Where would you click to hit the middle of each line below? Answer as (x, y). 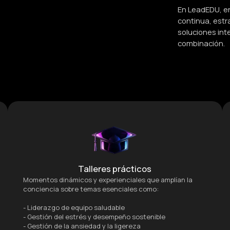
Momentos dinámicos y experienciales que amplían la (108, 179)
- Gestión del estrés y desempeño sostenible (94, 216)
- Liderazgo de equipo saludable (74, 207)
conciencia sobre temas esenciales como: (91, 189)
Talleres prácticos (115, 168)
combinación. (202, 43)
